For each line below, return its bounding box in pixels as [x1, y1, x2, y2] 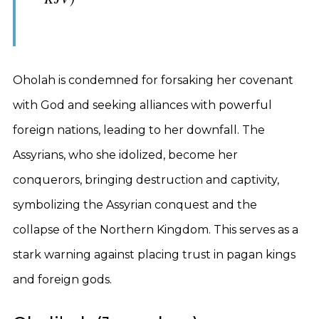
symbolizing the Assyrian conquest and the [13, 198, 257, 211]
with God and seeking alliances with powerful [13, 98, 272, 112]
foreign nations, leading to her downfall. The [13, 123, 265, 137]
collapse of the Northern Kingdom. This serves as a [13, 223, 298, 236]
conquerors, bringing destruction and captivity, [13, 173, 279, 187]
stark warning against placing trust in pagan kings [13, 248, 296, 261]
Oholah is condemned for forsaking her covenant [13, 73, 293, 87]
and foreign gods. [13, 273, 112, 286]
